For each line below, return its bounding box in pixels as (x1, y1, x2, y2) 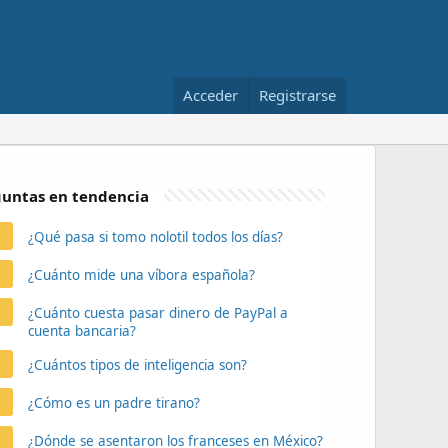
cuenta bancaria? (27, 322, 136, 340)
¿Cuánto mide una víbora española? (27, 266, 255, 284)
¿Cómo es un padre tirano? (27, 394, 200, 412)
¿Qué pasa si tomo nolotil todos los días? (27, 228, 283, 246)
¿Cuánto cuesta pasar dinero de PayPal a (27, 304, 288, 322)
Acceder (183, 85, 238, 105)
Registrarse (259, 85, 336, 105)
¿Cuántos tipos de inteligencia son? (27, 356, 247, 374)
